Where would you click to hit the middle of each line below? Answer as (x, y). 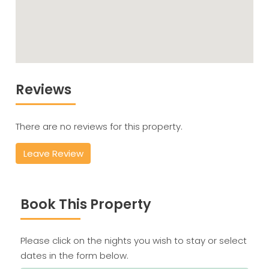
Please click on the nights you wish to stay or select (133, 241)
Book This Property (86, 204)
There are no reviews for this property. (99, 126)
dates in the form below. (74, 256)
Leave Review (53, 153)
